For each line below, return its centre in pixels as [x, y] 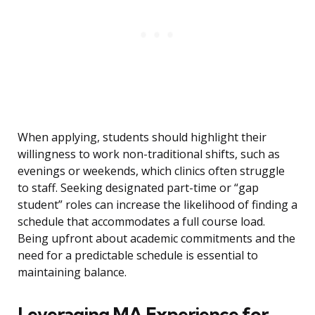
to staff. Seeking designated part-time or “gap [138, 188]
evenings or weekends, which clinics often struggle [151, 171]
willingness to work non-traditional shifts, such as [149, 154]
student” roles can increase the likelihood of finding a [157, 205]
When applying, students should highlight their [142, 137]
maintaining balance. [72, 272]
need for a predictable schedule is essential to [138, 256]
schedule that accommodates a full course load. [141, 222]
